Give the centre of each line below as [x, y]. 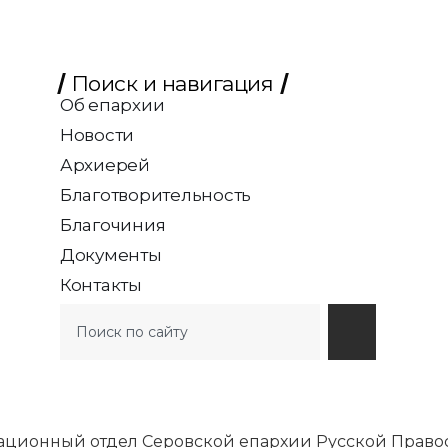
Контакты [100, 285]
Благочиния [112, 225]
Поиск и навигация [172, 84]
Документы [110, 255]
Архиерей [104, 165]
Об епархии [112, 105]
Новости [97, 135]
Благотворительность [155, 195]
